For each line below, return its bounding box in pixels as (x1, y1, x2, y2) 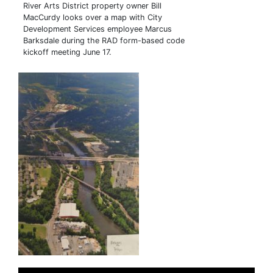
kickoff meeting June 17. (23, 47, 112, 57)
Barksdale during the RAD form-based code (23, 35, 185, 45)
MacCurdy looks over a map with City (23, 12, 162, 22)
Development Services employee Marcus (23, 24, 172, 34)
